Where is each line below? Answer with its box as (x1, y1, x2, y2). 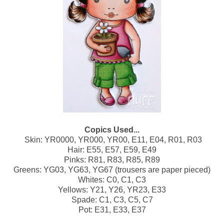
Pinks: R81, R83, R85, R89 (64, 155, 160, 164)
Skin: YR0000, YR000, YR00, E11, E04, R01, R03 (24, 135, 202, 144)
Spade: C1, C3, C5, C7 (71, 195, 153, 204)
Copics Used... (84, 125, 139, 134)
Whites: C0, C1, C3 (78, 175, 146, 184)
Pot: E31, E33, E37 (78, 205, 146, 214)
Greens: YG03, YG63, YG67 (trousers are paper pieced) (13, 165, 210, 174)
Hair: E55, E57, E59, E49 (67, 145, 156, 154)
